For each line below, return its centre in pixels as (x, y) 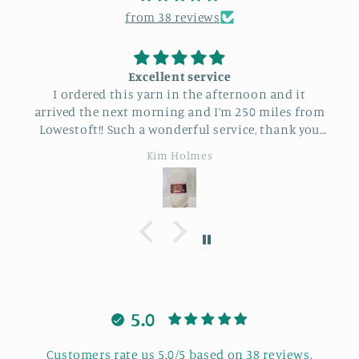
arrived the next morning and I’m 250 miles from (179, 111)
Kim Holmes (179, 155)
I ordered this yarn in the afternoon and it (179, 94)
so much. (179, 147)
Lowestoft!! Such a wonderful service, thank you (179, 129)
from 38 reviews (173, 17)
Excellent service (179, 76)
